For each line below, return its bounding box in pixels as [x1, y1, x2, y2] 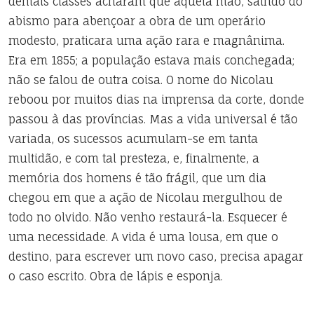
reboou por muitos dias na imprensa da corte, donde [8, 93, 304, 107]
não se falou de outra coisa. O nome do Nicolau [8, 73, 273, 87]
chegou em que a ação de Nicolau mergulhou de [8, 191, 282, 205]
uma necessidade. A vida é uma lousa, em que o [8, 230, 278, 244]
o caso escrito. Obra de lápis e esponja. [8, 269, 223, 283]
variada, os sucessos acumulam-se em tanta [8, 132, 258, 146]
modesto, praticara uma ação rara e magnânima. [8, 34, 285, 48]
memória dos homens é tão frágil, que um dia [8, 171, 266, 185]
